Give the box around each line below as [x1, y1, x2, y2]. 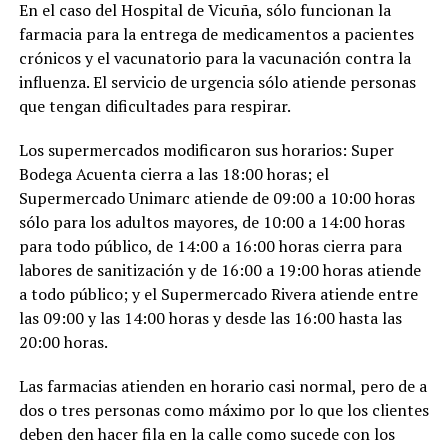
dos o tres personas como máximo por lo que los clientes [18, 399, 429, 421]
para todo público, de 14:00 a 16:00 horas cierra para [18, 235, 402, 257]
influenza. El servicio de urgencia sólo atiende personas [18, 71, 416, 93]
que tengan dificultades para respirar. [18, 95, 291, 117]
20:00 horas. [18, 331, 108, 353]
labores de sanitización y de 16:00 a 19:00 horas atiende [18, 259, 421, 281]
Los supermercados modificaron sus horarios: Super [18, 139, 394, 161]
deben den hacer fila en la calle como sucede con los [18, 423, 395, 445]
